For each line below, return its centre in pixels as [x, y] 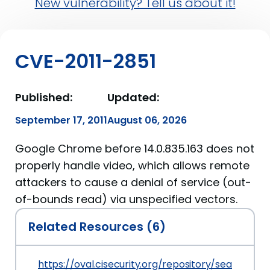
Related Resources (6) [97, 227]
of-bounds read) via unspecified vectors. [126, 199]
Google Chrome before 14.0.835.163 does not [135, 149]
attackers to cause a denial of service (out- [133, 182]
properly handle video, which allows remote [132, 165]
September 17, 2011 [61, 120]
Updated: [133, 97]
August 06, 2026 [147, 120]
